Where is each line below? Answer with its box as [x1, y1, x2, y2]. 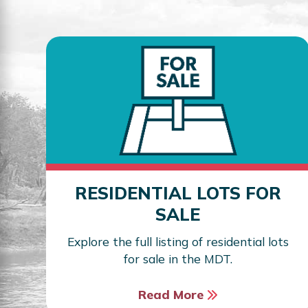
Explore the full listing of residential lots [67, 234, 289, 249]
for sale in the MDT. [123, 251, 232, 266]
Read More [137, 286, 207, 302]
